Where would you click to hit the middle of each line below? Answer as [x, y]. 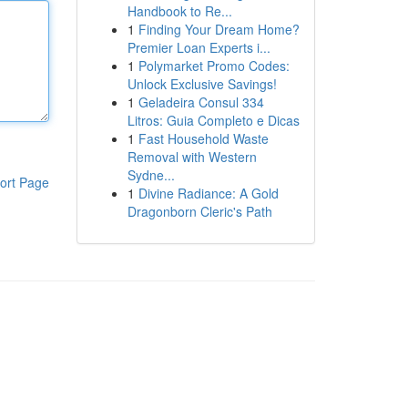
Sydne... [151, 175]
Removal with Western [192, 157]
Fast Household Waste [203, 138]
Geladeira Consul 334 [201, 102]
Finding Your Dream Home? [219, 29]
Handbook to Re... [179, 11]
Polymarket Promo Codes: [214, 66]
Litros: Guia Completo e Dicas [213, 120]
